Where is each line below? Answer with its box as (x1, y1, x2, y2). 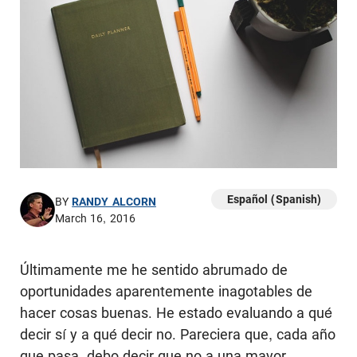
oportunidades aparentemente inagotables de (20, 283, 312, 300)
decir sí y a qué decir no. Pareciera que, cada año (20, 326, 335, 343)
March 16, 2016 (55, 211, 135, 225)
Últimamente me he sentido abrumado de (20, 261, 288, 279)
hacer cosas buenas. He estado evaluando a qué (20, 304, 332, 322)
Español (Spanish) (227, 193, 321, 206)
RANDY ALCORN (72, 195, 156, 209)
